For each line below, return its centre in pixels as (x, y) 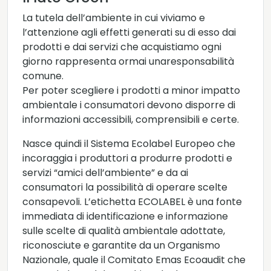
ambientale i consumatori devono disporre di (129, 105)
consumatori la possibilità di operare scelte (125, 188)
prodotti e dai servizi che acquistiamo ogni (122, 47)
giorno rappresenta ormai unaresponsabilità (128, 62)
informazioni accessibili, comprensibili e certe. (131, 120)
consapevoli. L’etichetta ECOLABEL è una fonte (132, 202)
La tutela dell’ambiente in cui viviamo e (114, 18)
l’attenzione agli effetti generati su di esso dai (129, 33)
